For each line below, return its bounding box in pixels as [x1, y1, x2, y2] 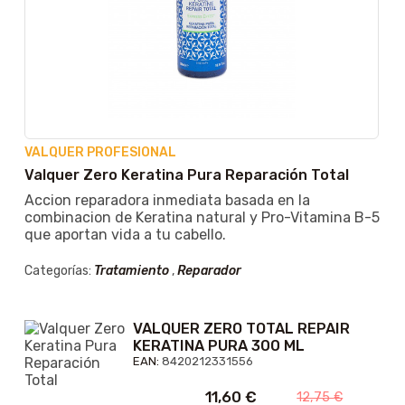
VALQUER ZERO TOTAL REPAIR [132, 320, 350, 338]
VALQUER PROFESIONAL [24, 145, 176, 161]
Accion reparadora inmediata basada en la [24, 192, 310, 210]
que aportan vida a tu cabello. [24, 226, 226, 244]
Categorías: [24, 263, 94, 279]
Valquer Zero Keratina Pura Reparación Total [24, 166, 349, 184]
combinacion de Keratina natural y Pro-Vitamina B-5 [24, 209, 380, 227]
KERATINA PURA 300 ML [132, 337, 305, 355]
